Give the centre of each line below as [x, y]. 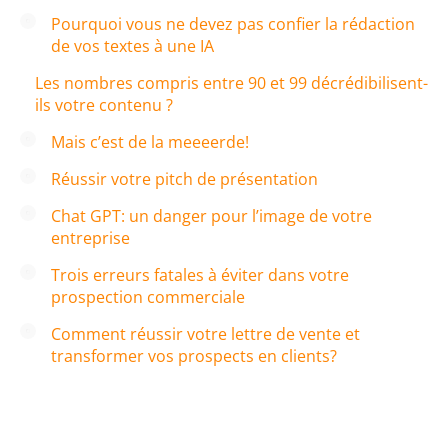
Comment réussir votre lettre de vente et [205, 333]
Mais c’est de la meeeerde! [150, 141]
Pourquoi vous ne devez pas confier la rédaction [233, 23]
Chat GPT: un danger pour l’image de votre [211, 215]
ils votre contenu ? [104, 104]
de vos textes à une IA [132, 45]
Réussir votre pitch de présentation [184, 178]
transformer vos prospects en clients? [194, 355]
